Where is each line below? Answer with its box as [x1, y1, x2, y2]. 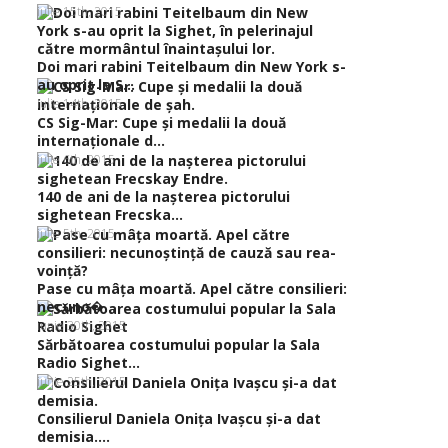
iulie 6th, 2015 [37, 151, 115, 168]
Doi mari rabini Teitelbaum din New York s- [37, 57, 346, 76]
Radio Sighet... [37, 353, 140, 372]
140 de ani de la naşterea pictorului [37, 187, 290, 206]
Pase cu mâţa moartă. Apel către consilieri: [37, 279, 347, 298]
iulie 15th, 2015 [37, 3, 122, 20]
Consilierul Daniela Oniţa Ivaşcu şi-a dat [37, 409, 321, 428]
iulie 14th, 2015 [37, 95, 122, 112]
